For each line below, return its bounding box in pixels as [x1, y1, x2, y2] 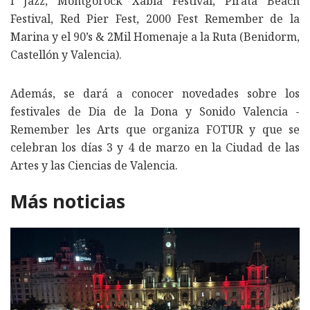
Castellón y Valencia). [10, 47, 122, 63]
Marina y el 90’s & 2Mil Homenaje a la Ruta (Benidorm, [10, 29, 300, 45]
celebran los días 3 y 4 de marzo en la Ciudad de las [10, 140, 300, 156]
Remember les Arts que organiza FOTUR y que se [10, 122, 300, 138]
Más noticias [10, 188, 125, 215]
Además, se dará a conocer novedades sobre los [10, 86, 300, 102]
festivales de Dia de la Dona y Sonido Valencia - [10, 104, 300, 120]
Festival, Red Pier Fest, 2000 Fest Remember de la [10, 11, 300, 27]
